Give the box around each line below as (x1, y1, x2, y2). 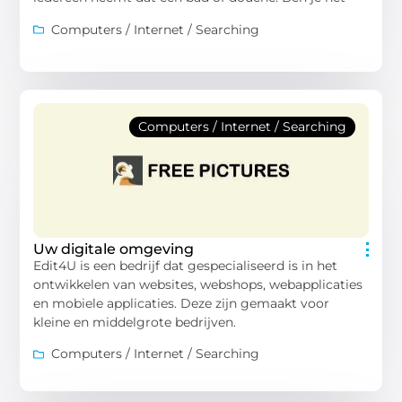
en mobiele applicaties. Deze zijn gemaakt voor (33, 294, 330, 311)
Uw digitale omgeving (33, 240, 195, 258)
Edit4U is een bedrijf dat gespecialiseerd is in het (33, 257, 338, 274)
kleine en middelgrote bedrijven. (33, 313, 237, 330)
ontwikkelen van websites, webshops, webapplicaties (33, 275, 363, 293)
